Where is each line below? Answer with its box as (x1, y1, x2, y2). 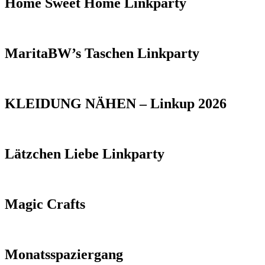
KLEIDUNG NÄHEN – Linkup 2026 (5, 96, 227, 112)
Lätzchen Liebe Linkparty (5, 146, 164, 161)
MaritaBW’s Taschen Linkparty (5, 46, 199, 62)
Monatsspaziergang (5, 246, 123, 262)
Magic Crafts (5, 196, 85, 212)
